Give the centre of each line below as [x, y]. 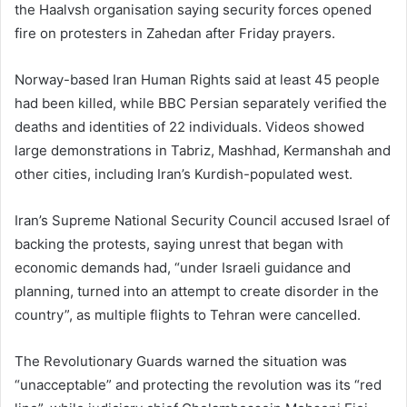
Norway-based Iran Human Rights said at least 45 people [197, 80]
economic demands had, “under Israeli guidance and [183, 268]
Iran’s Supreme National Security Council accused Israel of [202, 221]
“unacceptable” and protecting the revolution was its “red [198, 385]
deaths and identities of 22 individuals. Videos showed [189, 127]
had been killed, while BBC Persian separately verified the [201, 104]
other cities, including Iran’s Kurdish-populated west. [184, 174]
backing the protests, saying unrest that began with [179, 244]
